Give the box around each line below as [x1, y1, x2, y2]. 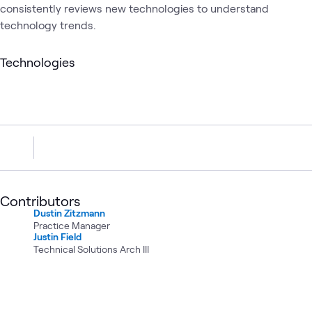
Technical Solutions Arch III [33, 242, 149, 255]
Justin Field [33, 230, 81, 242]
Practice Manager [33, 219, 110, 231]
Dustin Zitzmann [33, 206, 105, 219]
